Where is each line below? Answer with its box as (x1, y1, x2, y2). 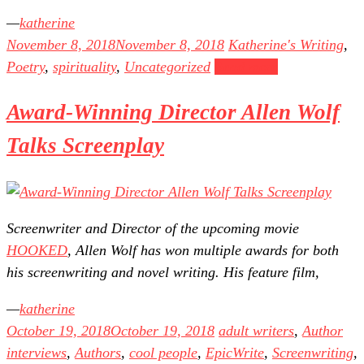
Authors (75, 344, 121, 361)
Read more (214, 58, 278, 75)
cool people (129, 344, 197, 361)
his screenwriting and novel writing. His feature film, (6, 263, 319, 280)
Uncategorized (124, 58, 210, 75)
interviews (6, 344, 67, 361)
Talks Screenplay (6, 133, 164, 158)
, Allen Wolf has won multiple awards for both (67, 241, 339, 258)
